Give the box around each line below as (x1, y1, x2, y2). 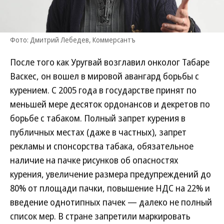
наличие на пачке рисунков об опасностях (10, 154, 178, 166)
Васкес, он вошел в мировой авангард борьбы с (10, 70, 199, 82)
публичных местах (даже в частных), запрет (10, 126, 186, 138)
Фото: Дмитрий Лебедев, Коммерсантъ (10, 35, 135, 44)
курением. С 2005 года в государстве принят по (10, 84, 196, 96)
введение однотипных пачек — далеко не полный (10, 196, 212, 208)
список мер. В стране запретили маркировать (10, 210, 190, 222)
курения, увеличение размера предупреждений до (10, 168, 211, 180)
